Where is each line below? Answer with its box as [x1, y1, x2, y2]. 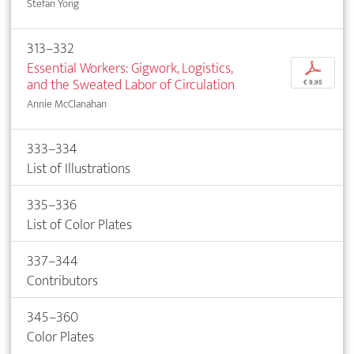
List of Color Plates [27, 212, 132, 237]
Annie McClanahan [27, 94, 107, 113]
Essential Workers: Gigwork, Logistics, [27, 55, 232, 81]
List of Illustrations [27, 156, 130, 181]
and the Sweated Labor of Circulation [27, 72, 235, 97]
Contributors [27, 268, 98, 293]
